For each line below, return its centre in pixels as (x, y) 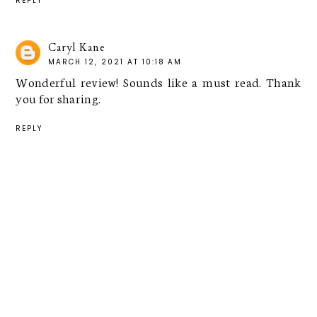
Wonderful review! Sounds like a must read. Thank (158, 81)
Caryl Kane (77, 47)
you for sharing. (58, 97)
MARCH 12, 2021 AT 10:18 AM (115, 62)
